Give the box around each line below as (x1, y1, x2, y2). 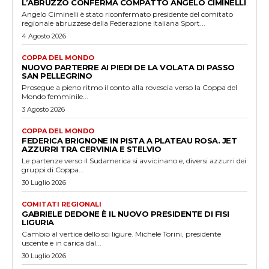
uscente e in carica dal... (22, 238, 101, 247)
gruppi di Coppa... (22, 165, 84, 174)
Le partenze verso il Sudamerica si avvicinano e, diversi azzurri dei (22, 156, 246, 165)
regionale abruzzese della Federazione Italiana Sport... (22, 19, 205, 28)
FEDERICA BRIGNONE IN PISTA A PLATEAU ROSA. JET (22, 136, 237, 145)
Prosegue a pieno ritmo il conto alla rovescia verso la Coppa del (22, 83, 237, 92)
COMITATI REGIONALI (22, 200, 101, 208)
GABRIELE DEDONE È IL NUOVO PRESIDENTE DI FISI (22, 209, 229, 219)
